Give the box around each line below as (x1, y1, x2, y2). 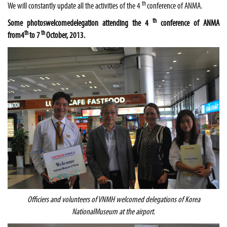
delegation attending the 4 (70, 19, 153, 28)
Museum (94, 208, 118, 217)
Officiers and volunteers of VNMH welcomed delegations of (27, 196, 185, 205)
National (72, 208, 94, 217)
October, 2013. (46, 31, 85, 40)
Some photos (8, 19, 46, 28)
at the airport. (118, 208, 155, 217)
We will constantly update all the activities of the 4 (8, 2, 142, 11)
